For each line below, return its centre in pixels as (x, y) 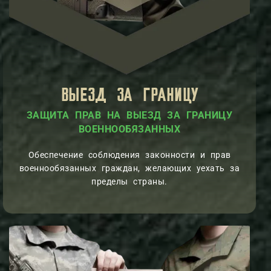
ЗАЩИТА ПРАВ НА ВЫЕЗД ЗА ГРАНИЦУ (129, 115)
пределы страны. (129, 181)
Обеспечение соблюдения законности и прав (129, 155)
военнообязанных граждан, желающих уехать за (129, 168)
